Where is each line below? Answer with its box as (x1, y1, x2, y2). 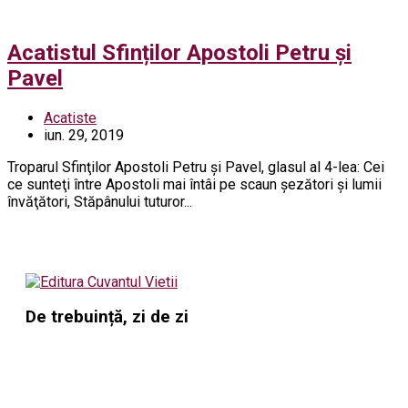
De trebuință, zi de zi (25, 307, 189, 328)
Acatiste (44, 108, 97, 127)
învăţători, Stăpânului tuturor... (7, 192, 192, 210)
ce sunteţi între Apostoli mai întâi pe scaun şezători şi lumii (7, 175, 382, 193)
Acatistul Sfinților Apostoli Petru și (7, 39, 352, 66)
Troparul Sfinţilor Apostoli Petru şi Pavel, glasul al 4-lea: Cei (7, 158, 384, 176)
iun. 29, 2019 (44, 126, 124, 144)
